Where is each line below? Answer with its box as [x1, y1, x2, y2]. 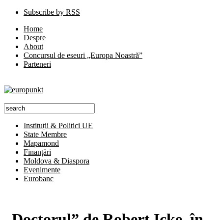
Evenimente [24, 165, 60, 174]
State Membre [24, 130, 67, 138]
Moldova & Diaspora [24, 157, 89, 165]
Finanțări [24, 148, 51, 156]
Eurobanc [24, 174, 54, 183]
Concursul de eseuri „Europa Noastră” [24, 51, 142, 59]
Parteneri [24, 60, 51, 68]
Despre [24, 33, 46, 42]
